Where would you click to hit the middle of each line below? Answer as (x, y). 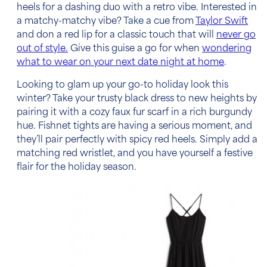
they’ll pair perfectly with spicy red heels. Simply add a (137, 140)
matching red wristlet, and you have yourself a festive (135, 154)
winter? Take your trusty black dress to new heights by (137, 99)
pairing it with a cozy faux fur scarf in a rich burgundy (134, 113)
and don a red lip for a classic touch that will (117, 35)
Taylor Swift (222, 21)
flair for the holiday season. (77, 167)
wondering (227, 49)
